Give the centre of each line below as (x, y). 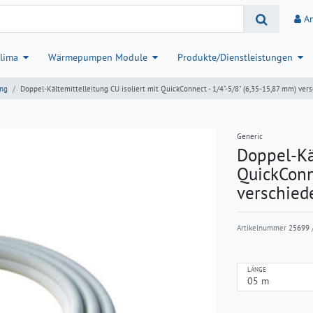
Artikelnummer (263, 228)
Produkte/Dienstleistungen (235, 58)
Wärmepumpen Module (98, 58)
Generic (250, 137)
